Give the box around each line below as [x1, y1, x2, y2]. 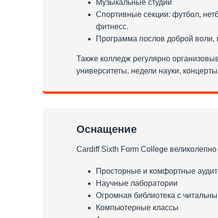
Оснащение [76, 123, 137, 135]
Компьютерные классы [96, 203, 179, 212]
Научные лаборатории [96, 179, 178, 187]
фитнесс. [96, 22, 128, 31]
